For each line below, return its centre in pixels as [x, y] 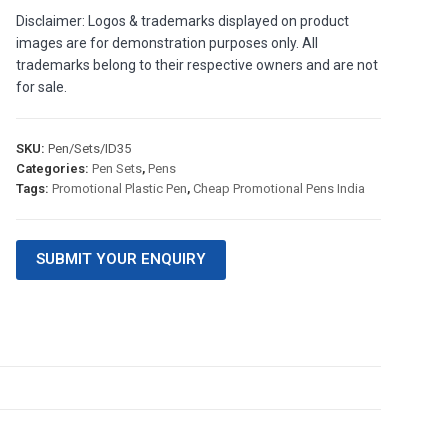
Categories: [53, 168]
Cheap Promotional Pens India [278, 188]
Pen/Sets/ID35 [89, 148]
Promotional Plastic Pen [119, 188]
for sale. [41, 87]
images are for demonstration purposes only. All [166, 43]
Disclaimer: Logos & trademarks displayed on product [182, 21]
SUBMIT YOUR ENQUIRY [120, 259]
